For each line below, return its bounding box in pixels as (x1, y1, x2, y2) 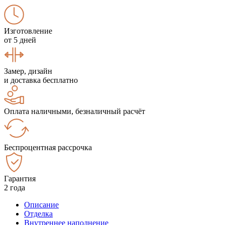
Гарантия (4, 174, 36, 183)
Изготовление (4, 26, 52, 35)
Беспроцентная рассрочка (4, 143, 92, 152)
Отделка (24, 209, 53, 218)
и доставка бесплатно (4, 75, 78, 84)
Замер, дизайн (4, 66, 52, 75)
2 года (4, 183, 25, 192)
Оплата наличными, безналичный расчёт (4, 106, 145, 116)
